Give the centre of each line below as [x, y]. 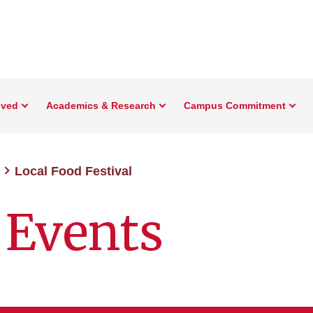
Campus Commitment [235, 105]
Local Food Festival [73, 171]
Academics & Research [101, 105]
